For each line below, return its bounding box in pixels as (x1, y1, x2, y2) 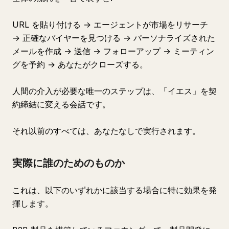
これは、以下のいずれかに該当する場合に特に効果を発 (12, 185, 217, 195)
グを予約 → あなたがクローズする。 (12, 59, 148, 70)
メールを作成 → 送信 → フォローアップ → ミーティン (12, 46, 214, 56)
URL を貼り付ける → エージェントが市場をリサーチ (12, 19, 208, 30)
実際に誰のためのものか (12, 157, 125, 169)
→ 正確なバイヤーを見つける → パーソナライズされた (12, 33, 215, 43)
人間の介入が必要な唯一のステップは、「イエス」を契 (12, 86, 217, 96)
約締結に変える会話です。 (12, 99, 110, 109)
